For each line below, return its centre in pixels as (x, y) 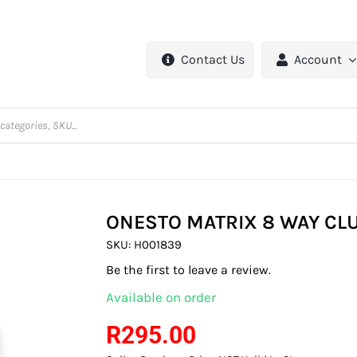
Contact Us (213, 60)
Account (318, 60)
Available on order (161, 298)
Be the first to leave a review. (189, 270)
